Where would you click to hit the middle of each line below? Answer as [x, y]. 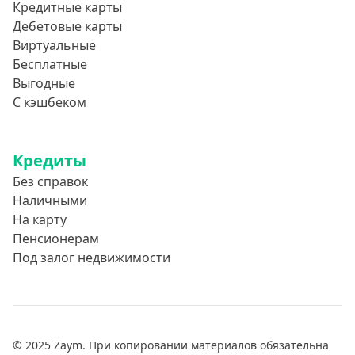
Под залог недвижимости [92, 258]
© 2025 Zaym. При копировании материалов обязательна [171, 345]
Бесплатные [50, 64]
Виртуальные [54, 45]
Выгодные [44, 83]
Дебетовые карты [67, 26]
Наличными [50, 200]
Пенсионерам [56, 239]
